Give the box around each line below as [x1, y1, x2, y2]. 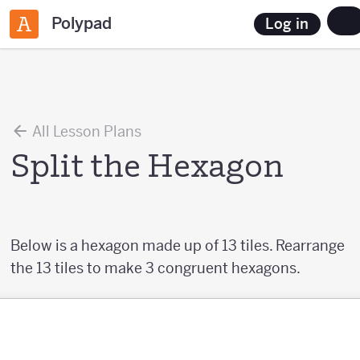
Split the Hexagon [10, 153, 284, 185]
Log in [265, 14, 309, 33]
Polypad [51, 14, 112, 34]
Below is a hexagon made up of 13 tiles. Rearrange [10, 236, 345, 255]
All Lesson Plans [30, 122, 141, 141]
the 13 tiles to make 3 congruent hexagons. [10, 259, 301, 277]
